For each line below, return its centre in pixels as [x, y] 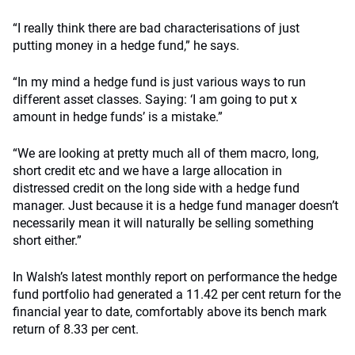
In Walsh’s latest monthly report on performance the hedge [175, 277]
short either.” [47, 240]
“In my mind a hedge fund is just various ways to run [159, 82]
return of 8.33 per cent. [76, 329]
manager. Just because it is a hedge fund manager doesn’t [176, 206]
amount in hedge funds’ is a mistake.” [118, 117]
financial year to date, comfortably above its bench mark [170, 312]
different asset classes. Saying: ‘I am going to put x [155, 99]
